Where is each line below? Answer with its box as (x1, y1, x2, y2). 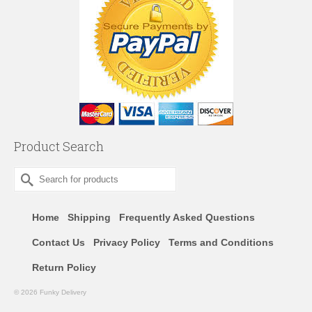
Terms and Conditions (169, 237, 274, 249)
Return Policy (32, 262, 96, 274)
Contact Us (32, 237, 85, 249)
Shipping (68, 212, 111, 224)
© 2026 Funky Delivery (14, 288, 86, 297)
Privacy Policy (93, 237, 160, 249)
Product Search (14, 138, 104, 155)
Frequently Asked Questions (119, 212, 255, 224)
